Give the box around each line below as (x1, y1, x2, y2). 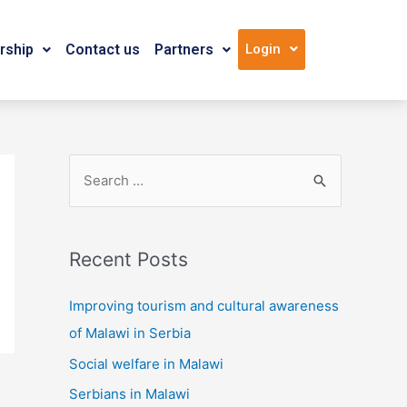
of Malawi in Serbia (69, 323, 191, 342)
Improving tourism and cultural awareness (69, 296, 339, 314)
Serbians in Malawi (69, 385, 190, 403)
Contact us (65, 40, 140, 58)
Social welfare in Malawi (69, 354, 223, 372)
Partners (154, 40, 213, 58)
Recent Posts (69, 247, 188, 271)
